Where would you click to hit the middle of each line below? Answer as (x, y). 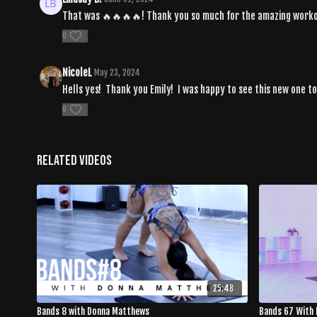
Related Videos (74, 160)
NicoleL (77, 72)
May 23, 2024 (117, 72)
